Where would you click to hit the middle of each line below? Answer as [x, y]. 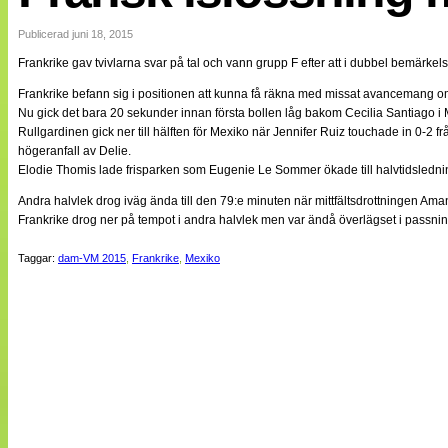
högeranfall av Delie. [74, 151]
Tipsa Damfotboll [147, 287]
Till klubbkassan [108, 158]
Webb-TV [88, 104]
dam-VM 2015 [92, 258]
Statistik [122, 268]
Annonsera [129, 249]
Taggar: [38, 258]
